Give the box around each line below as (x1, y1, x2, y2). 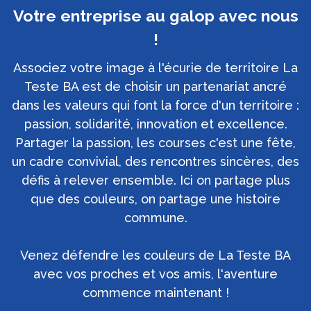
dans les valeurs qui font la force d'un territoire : (12, 98, 299, 113)
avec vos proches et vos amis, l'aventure (33, 267, 278, 282)
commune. (124, 210, 187, 226)
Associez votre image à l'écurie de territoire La (13, 60, 298, 76)
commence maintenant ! (82, 285, 229, 301)
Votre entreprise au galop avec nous (12, 6, 299, 26)
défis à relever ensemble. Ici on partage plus (21, 173, 290, 188)
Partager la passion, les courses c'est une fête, (15, 135, 296, 151)
